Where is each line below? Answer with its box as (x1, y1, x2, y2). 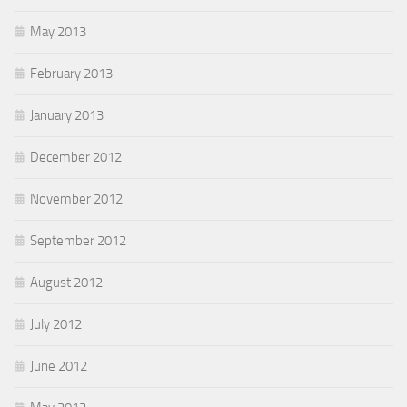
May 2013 (30, 24, 86, 41)
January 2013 (30, 107, 104, 124)
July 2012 (30, 316, 82, 333)
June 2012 (30, 358, 87, 375)
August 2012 (30, 274, 103, 292)
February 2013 (30, 65, 113, 83)
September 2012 (30, 233, 126, 250)
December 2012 (30, 149, 122, 166)
